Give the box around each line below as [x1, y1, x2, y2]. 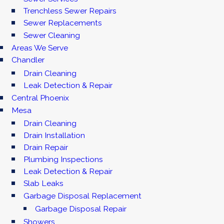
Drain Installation [23, 130, 85, 140]
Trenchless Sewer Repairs [23, 6, 116, 16]
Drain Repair [23, 142, 68, 152]
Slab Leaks [23, 178, 63, 188]
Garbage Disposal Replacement [23, 190, 141, 200]
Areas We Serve [11, 43, 68, 53]
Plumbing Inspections [23, 154, 103, 164]
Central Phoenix [11, 93, 69, 103]
